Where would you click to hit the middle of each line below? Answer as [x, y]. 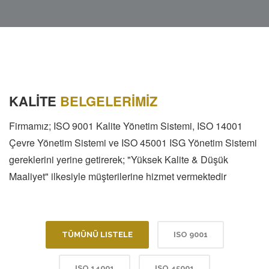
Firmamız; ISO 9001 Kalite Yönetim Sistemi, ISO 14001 [126, 126]
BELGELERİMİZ [109, 101]
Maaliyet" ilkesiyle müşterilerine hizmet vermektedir [118, 176]
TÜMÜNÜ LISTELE [97, 234]
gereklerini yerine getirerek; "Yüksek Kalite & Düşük [119, 159]
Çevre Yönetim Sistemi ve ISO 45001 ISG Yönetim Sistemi [133, 143]
